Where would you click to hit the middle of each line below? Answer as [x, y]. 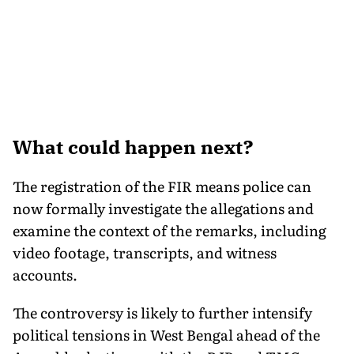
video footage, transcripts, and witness [145, 252]
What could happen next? [133, 147]
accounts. [45, 274]
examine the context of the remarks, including [169, 230]
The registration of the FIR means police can [162, 186]
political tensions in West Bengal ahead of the [166, 334]
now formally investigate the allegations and [163, 208]
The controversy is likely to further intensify [162, 312]
